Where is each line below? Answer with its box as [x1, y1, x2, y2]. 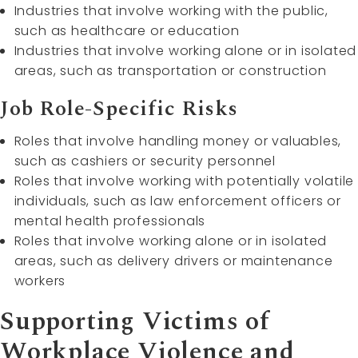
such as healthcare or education [14, 21, 240, 40]
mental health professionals [14, 211, 206, 230]
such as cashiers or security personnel [14, 151, 276, 170]
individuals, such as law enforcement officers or [14, 191, 341, 210]
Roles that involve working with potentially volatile [14, 171, 355, 190]
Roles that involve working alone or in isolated [14, 231, 328, 250]
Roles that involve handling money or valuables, [14, 131, 342, 150]
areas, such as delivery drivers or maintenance [14, 251, 333, 270]
